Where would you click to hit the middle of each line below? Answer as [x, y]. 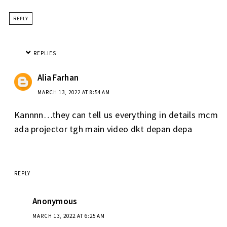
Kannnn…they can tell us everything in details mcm [116, 115]
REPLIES [45, 53]
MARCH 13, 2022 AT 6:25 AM [68, 216]
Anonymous [55, 201]
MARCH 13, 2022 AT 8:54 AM [73, 92]
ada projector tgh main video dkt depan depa [103, 129]
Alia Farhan [58, 77]
